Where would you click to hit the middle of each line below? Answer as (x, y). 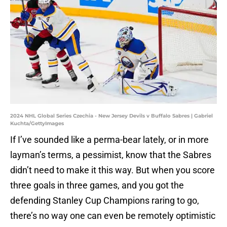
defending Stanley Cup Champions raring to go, (105, 201)
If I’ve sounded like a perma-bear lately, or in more (109, 140)
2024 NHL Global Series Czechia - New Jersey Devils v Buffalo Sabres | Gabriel (111, 116)
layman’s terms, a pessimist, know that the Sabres (111, 155)
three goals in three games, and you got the (97, 185)
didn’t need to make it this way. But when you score (112, 170)
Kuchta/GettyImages (37, 124)
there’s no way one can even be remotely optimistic (113, 216)
